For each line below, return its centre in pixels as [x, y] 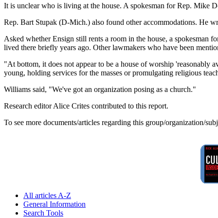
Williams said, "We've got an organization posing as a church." [100, 90]
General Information [54, 204]
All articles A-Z [47, 196]
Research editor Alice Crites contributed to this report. [86, 106]
